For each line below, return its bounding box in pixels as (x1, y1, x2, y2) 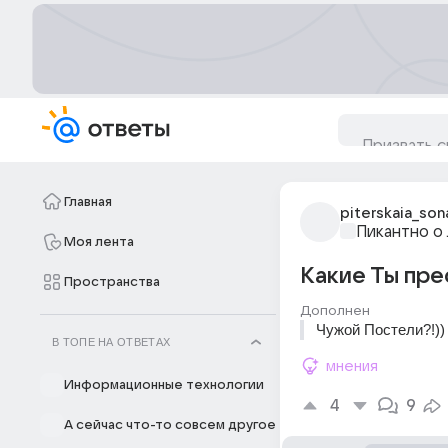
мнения (326, 358, 378, 374)
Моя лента (64, 235, 134, 249)
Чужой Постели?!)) (316, 321, 445, 338)
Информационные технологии (64, 378, 264, 392)
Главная (64, 195, 112, 209)
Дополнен (300, 303, 370, 318)
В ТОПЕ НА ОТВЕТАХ (52, 336, 171, 348)
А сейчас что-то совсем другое (64, 418, 276, 432)
